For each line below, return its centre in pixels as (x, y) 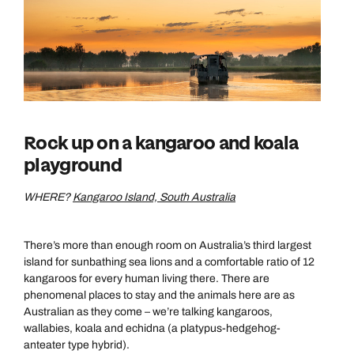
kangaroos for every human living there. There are (147, 279)
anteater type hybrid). (78, 345)
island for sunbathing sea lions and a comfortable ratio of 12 (169, 262)
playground (73, 166)
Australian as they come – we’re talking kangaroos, (148, 312)
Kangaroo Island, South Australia (154, 197)
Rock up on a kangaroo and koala (161, 143)
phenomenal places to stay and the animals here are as (159, 295)
